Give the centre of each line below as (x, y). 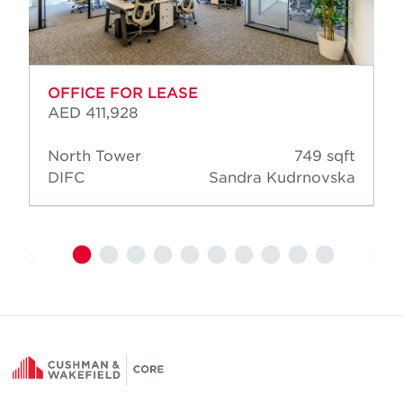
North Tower (94, 155)
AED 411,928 (93, 112)
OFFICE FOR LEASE (123, 92)
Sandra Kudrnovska (282, 177)
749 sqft (325, 155)
